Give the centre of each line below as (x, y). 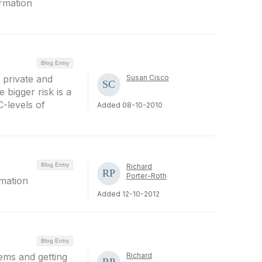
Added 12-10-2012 (128, 194)
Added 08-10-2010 (130, 105)
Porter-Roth (146, 176)
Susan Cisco (147, 77)
